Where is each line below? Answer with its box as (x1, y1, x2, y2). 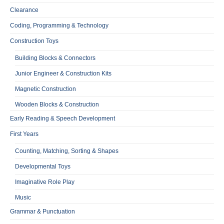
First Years (10, 130, 38, 137)
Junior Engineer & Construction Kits (15, 69, 111, 77)
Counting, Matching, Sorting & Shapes (15, 147, 118, 154)
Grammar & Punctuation (10, 207, 75, 215)
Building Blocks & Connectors (15, 54, 95, 61)
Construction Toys (10, 37, 58, 44)
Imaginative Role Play (15, 178, 74, 185)
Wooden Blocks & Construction (15, 100, 99, 108)
